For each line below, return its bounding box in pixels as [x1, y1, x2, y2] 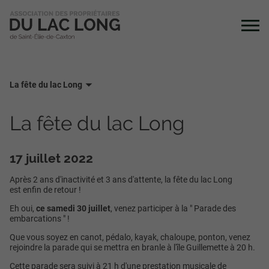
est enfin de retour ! [10, 184, 81, 195]
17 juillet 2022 [10, 150, 93, 166]
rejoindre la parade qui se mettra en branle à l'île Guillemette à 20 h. [10, 242, 255, 252]
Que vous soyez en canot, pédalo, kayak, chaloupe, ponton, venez [10, 232, 250, 242]
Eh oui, [10, 203, 36, 213]
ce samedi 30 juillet [36, 203, 110, 213]
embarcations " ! [10, 213, 70, 223]
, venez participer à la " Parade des [110, 203, 236, 213]
